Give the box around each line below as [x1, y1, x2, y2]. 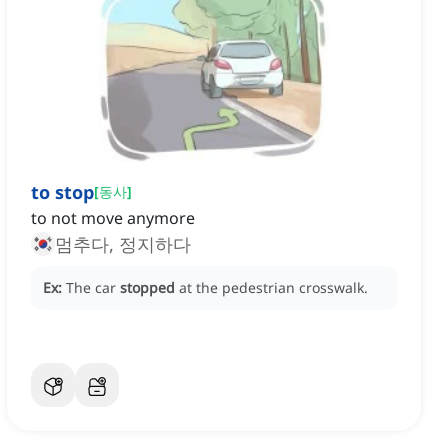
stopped [120, 278, 175, 298]
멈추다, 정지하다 [55, 232, 191, 257]
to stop [31, 180, 94, 205]
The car [66, 278, 120, 298]
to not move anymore [31, 207, 195, 230]
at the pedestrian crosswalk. [179, 278, 368, 298]
